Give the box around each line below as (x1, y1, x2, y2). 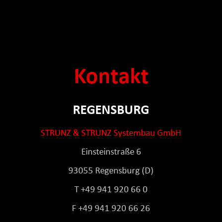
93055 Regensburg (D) (68, 166, 154, 176)
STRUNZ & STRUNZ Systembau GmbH (41, 129, 181, 139)
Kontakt (73, 66, 149, 90)
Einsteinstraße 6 (81, 148, 141, 158)
